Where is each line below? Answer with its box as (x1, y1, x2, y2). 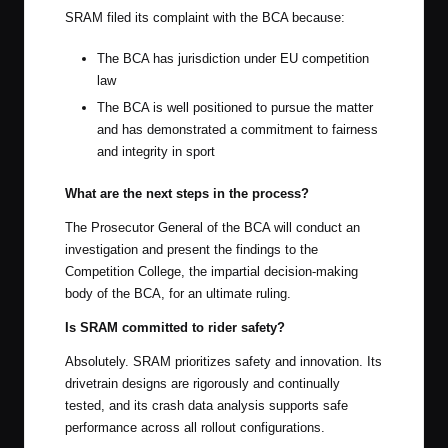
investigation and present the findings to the (65, 241, 318, 257)
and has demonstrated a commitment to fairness (97, 122, 378, 138)
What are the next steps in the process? (65, 185, 309, 201)
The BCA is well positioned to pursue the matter (97, 100, 373, 116)
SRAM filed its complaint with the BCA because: (65, 10, 345, 26)
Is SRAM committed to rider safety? (65, 319, 285, 335)
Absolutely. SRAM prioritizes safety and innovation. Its (65, 353, 382, 369)
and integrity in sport (97, 144, 215, 160)
